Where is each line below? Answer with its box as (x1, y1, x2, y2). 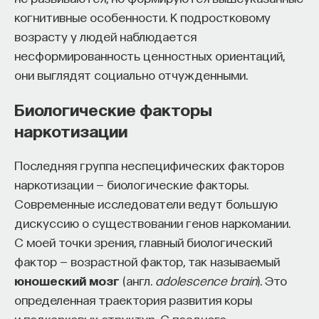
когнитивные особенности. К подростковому (14, 9, 271, 24)
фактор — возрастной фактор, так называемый (14, 253, 280, 268)
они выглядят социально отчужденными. (14, 67, 248, 82)
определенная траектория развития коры (14, 292, 252, 307)
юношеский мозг (14, 273, 120, 288)
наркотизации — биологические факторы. (14, 177, 249, 192)
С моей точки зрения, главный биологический (14, 234, 272, 249)
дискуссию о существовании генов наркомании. (14, 215, 291, 230)
